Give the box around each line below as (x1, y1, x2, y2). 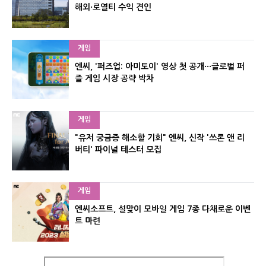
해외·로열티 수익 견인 (75, 3, 151, 12)
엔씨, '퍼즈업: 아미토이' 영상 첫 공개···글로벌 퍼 (75, 62, 245, 71)
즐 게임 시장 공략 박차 (75, 74, 154, 83)
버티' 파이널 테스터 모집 (75, 145, 161, 154)
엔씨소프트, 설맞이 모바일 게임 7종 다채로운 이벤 (75, 205, 251, 214)
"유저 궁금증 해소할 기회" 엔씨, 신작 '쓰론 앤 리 (75, 134, 245, 142)
